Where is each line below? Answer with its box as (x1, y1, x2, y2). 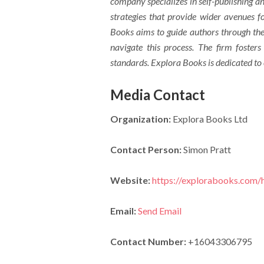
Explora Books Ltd (170, 113, 247, 124)
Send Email (137, 205, 181, 216)
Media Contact (110, 86, 205, 103)
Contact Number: (110, 236, 186, 247)
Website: (110, 174, 150, 186)
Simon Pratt (181, 144, 231, 155)
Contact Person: (110, 144, 181, 155)
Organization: (110, 113, 171, 124)
